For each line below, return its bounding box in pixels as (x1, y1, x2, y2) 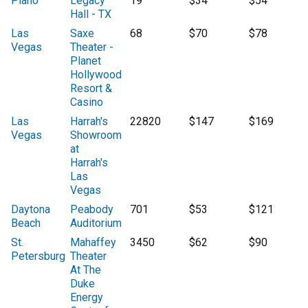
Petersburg (11, 250, 65, 263)
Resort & (70, 82, 113, 96)
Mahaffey (70, 236, 117, 250)
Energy (70, 291, 104, 305)
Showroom (70, 129, 122, 142)
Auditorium (70, 217, 122, 230)
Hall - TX (70, 8, 112, 21)
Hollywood (70, 68, 122, 82)
